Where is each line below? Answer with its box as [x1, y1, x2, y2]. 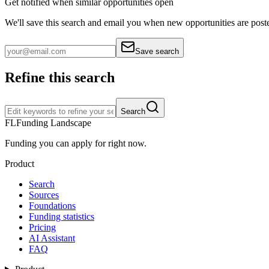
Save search [135, 47, 179, 56]
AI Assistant [29, 233, 75, 244]
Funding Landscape [16, 118, 91, 128]
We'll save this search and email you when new [5, 17, 183, 28]
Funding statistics [29, 211, 94, 222]
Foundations [29, 201, 76, 211]
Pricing [29, 222, 56, 233]
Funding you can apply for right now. [5, 138, 147, 149]
